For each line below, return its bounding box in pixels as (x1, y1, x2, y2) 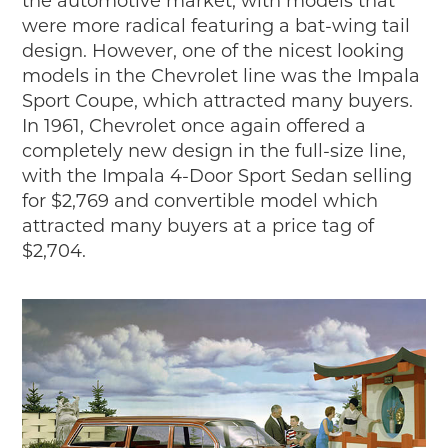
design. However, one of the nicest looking (22, 40, 405, 63)
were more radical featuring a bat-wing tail (22, 15, 411, 38)
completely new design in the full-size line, (22, 140, 407, 163)
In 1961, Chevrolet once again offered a (22, 115, 367, 138)
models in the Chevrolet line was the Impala (22, 65, 421, 88)
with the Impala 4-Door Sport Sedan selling (22, 165, 413, 188)
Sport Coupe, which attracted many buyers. (22, 90, 414, 113)
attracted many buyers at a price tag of (22, 215, 375, 238)
